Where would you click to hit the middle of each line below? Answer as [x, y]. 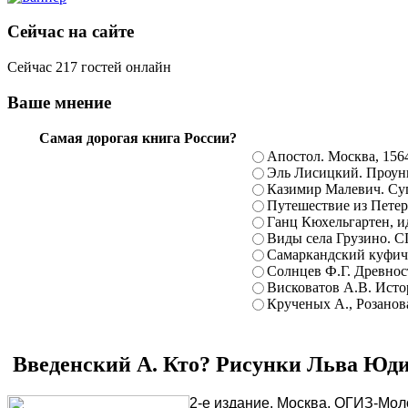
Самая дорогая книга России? [138, 138]
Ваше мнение [59, 102]
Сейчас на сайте [71, 32]
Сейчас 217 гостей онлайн [89, 66]
